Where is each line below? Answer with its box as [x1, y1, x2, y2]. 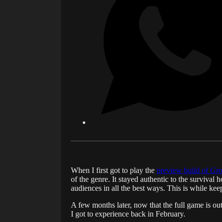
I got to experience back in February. [71, 210, 185, 219]
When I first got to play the [71, 166, 157, 175]
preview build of [157, 166, 210, 175]
